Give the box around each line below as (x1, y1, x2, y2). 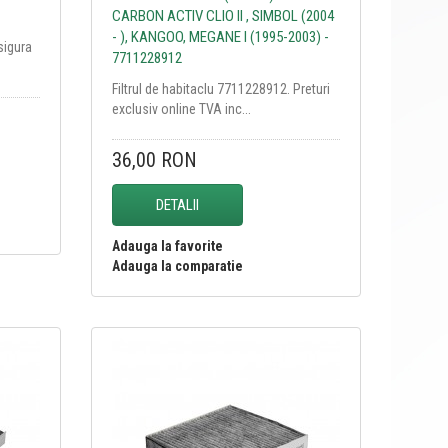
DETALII (155, 195, 199, 214)
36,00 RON (111, 147, 197, 172)
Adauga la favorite (111, 237, 223, 254)
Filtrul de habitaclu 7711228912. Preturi (111, 80, 330, 97)
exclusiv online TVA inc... (111, 100, 251, 117)
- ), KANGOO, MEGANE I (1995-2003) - (111, 27, 329, 46)
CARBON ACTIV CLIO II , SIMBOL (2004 (111, 6, 334, 25)
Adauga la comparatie (111, 257, 243, 274)
